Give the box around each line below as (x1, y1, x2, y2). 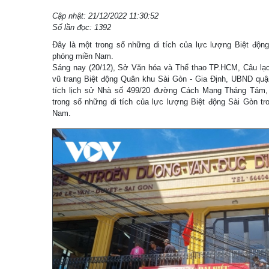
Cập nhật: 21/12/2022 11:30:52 (52, 11, 159, 20)
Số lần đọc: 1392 (52, 23, 111, 32)
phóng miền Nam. (52, 52, 113, 61)
